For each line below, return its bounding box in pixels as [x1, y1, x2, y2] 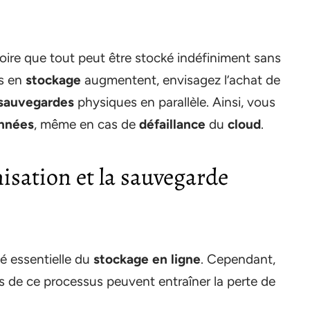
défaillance [139, 116, 206, 132]
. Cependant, [201, 250, 275, 267]
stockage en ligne [93, 250, 201, 267]
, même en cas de [34, 116, 139, 132]
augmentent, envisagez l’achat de [81, 71, 280, 88]
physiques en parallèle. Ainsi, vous [74, 93, 275, 110]
